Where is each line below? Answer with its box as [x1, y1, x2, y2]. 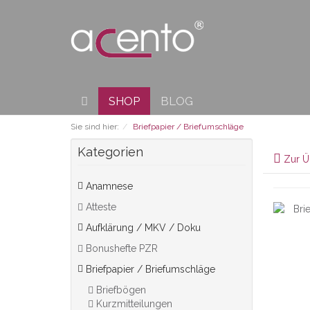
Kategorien [77, 145, 143, 159]
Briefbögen [96, 284, 146, 295]
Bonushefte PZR [83, 243, 158, 254]
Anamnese [86, 181, 133, 192]
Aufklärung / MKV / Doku [86, 222, 201, 233]
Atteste [83, 201, 116, 212]
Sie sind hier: [71, 122, 119, 131]
